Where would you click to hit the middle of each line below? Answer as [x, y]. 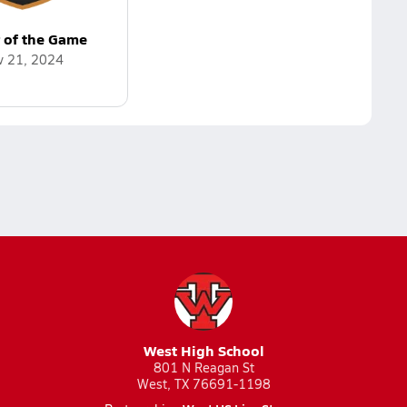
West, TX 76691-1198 [203, 384]
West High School [203, 350]
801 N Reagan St [203, 367]
